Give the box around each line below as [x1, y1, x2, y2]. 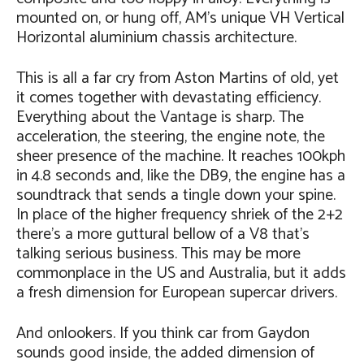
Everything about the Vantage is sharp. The [16, 103, 304, 131]
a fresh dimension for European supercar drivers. [16, 279, 337, 306]
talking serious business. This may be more [16, 240, 301, 267]
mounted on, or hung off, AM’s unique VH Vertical [16, 4, 344, 32]
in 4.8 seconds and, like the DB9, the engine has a [16, 162, 345, 189]
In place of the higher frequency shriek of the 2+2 [16, 201, 343, 228]
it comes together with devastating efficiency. [16, 84, 321, 111]
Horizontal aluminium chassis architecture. [16, 24, 297, 51]
